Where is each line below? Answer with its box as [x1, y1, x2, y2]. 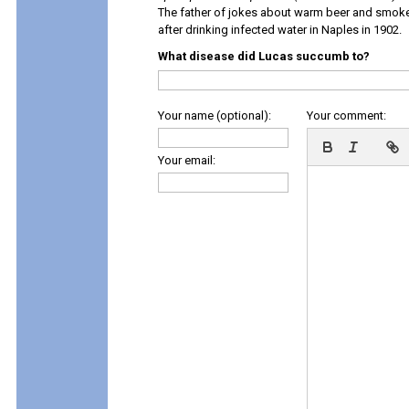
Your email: [158, 153, 215, 167]
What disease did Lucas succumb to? [158, 49, 370, 63]
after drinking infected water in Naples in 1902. [158, 23, 402, 37]
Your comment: [307, 109, 386, 122]
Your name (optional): [158, 109, 271, 122]
